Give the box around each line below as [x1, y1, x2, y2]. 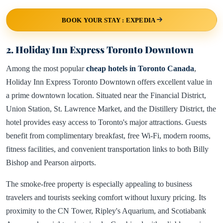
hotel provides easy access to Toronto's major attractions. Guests [6, 117, 207, 126]
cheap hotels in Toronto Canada [86, 64, 194, 73]
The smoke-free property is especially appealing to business [6, 179, 192, 188]
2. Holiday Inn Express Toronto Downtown [6, 43, 194, 56]
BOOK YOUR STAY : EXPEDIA [62, 16, 156, 24]
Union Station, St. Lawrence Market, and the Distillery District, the [6, 104, 216, 113]
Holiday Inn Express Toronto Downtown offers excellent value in [6, 77, 212, 86]
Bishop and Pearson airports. [6, 158, 96, 167]
